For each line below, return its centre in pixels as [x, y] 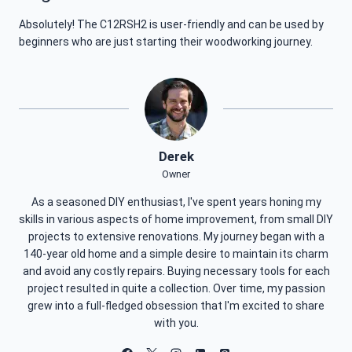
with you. [176, 323]
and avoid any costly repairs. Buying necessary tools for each [176, 271]
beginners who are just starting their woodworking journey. [166, 42]
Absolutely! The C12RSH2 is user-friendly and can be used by [171, 25]
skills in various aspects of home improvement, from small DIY [176, 220]
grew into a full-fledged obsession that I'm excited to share [176, 306]
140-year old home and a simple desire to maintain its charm [176, 254]
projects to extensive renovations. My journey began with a [176, 237]
